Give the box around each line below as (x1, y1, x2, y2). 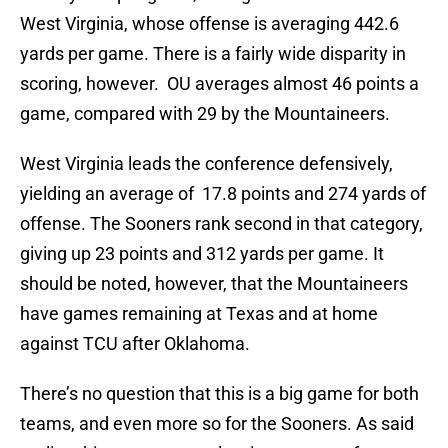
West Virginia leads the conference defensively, (20, 153, 393, 175)
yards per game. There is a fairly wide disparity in (20, 43, 406, 65)
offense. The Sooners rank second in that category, (20, 213, 423, 235)
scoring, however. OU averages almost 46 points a (20, 73, 419, 95)
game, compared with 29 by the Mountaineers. (20, 103, 390, 125)
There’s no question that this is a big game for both (20, 383, 419, 405)
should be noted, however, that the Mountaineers (20, 273, 408, 295)
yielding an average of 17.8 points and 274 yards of (20, 183, 426, 205)
